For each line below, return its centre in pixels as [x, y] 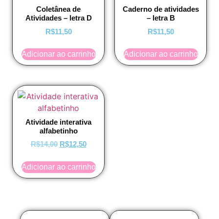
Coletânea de [58, 9]
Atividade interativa [58, 122]
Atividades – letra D [58, 18]
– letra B [161, 18]
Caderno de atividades [161, 9]
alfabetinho [58, 131]
